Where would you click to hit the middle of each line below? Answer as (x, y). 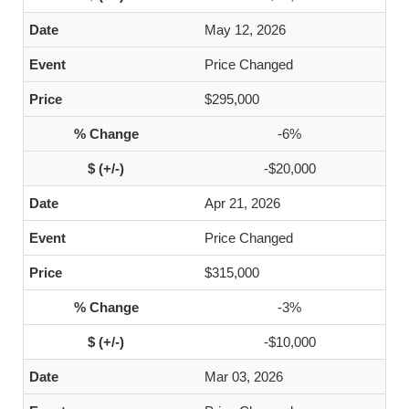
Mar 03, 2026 (244, 377)
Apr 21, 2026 (242, 203)
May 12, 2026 (245, 30)
